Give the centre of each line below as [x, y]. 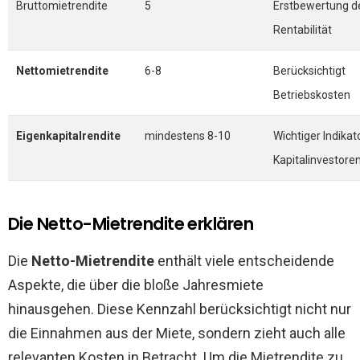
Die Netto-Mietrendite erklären [131, 224]
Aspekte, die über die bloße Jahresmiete [136, 285]
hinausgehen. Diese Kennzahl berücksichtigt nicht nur [180, 309]
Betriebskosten [312, 95]
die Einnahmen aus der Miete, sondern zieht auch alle [177, 333]
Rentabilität [303, 30]
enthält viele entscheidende [244, 261]
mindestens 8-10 [188, 136]
